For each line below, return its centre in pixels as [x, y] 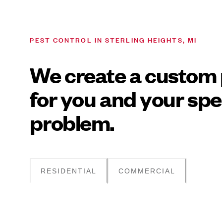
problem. [72, 123]
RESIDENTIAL [69, 171]
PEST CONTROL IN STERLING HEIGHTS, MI [113, 39]
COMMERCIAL [147, 171]
